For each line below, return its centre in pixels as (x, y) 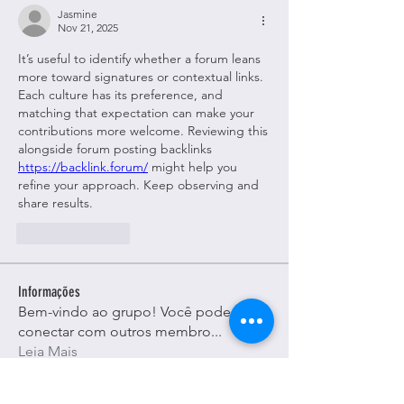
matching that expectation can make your (136, 113)
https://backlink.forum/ (83, 167)
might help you (193, 167)
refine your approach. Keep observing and (138, 185)
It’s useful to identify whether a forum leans (139, 59)
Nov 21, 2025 (88, 28)
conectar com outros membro (115, 331)
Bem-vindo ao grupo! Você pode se (133, 312)
